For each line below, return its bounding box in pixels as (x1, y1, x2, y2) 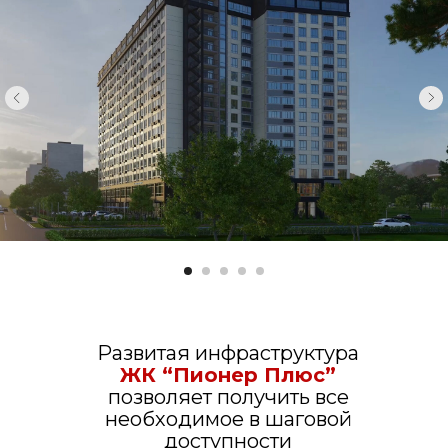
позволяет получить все (107, 385, 349, 409)
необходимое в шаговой (104, 407, 352, 431)
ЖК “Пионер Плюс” (120, 363, 336, 387)
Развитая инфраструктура (97, 341, 359, 365)
